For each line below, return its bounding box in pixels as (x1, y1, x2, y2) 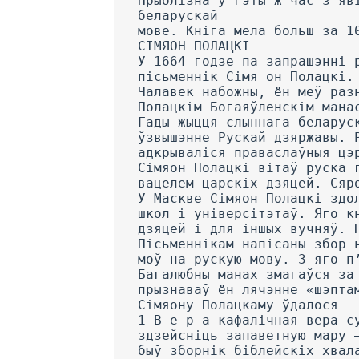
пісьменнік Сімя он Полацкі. (138, 68, 354, 84)
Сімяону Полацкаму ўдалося (138, 296, 338, 313)
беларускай (138, 7, 218, 23)
